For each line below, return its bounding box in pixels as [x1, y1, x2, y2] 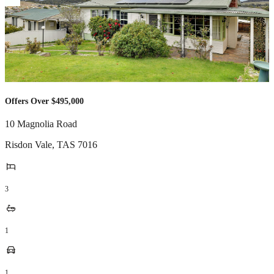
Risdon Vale [5, 139, 52, 150]
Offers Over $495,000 [5, 97, 84, 106]
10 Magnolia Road [5, 119, 77, 130]
